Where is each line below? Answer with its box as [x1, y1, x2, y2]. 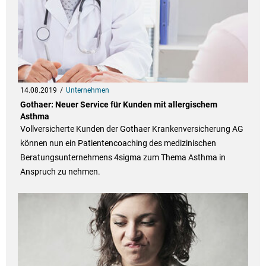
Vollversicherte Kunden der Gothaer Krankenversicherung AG [20, 124, 243, 134]
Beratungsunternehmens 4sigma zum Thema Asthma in [20, 153, 226, 163]
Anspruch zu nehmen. [20, 167, 100, 177]
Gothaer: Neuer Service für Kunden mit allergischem [20, 100, 217, 110]
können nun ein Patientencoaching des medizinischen [20, 138, 216, 148]
